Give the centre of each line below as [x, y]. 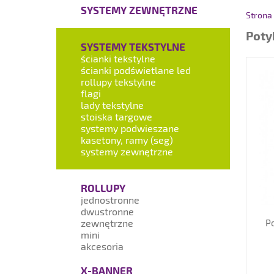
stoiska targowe [117, 117]
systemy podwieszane [130, 128]
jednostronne [110, 200]
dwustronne [107, 211]
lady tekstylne [112, 105]
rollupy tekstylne [118, 82]
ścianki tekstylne [118, 58]
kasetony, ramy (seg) [127, 140]
